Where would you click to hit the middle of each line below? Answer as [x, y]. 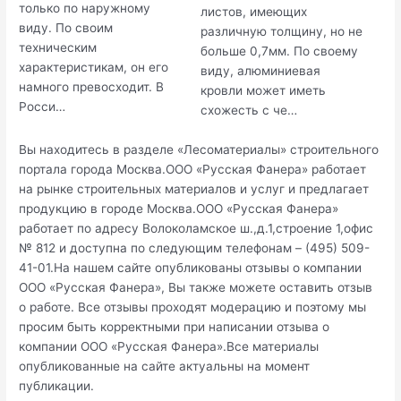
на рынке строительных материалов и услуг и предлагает [194, 188]
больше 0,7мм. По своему [279, 51]
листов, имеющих [254, 11]
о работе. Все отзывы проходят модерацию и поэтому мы [193, 307]
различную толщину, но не [282, 31]
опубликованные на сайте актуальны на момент [165, 366]
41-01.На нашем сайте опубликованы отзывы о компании [191, 267]
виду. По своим [66, 27]
